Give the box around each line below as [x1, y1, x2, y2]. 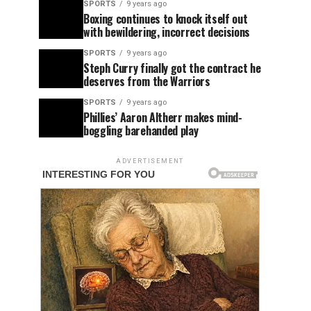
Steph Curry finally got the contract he [83, 60, 261, 76]
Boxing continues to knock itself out [83, 10, 248, 27]
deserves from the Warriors [83, 73, 210, 90]
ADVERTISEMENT [115, 158, 185, 165]
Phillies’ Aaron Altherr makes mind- [83, 109, 242, 126]
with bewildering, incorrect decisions [83, 24, 251, 40]
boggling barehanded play [83, 122, 199, 139]
